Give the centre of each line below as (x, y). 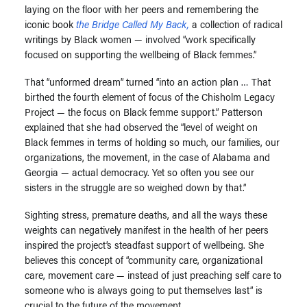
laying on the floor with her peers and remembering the (142, 9)
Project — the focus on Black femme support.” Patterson (144, 111)
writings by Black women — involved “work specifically (140, 39)
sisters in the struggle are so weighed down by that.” (137, 187)
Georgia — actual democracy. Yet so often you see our (139, 172)
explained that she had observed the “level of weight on (141, 126)
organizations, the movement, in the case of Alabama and (147, 157)
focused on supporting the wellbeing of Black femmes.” (140, 54)
